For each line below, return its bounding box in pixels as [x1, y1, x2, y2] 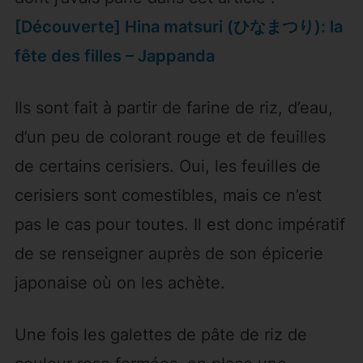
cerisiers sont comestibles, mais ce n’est [14, 186, 322, 206]
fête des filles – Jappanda [14, 46, 215, 66]
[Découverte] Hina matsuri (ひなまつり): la [14, 17, 343, 37]
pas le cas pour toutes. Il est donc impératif [14, 215, 345, 235]
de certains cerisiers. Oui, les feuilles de [14, 156, 321, 177]
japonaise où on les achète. [14, 273, 225, 293]
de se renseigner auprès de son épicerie [14, 244, 323, 264]
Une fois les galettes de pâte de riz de [14, 325, 307, 345]
